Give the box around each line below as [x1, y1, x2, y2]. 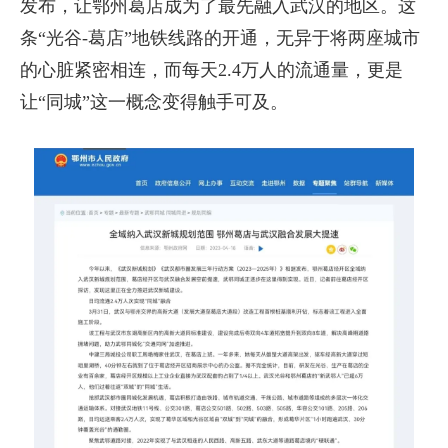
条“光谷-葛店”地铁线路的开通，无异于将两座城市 [20, 28, 420, 48]
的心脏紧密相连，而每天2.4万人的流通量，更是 [20, 60, 403, 80]
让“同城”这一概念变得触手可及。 [20, 92, 288, 112]
